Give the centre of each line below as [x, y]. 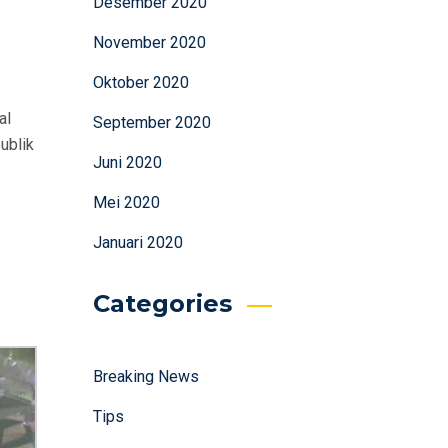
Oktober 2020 [140, 82]
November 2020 [149, 42]
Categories [162, 303]
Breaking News [145, 376]
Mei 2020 [126, 202]
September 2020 [151, 122]
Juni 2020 [127, 162]
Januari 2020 [137, 242]
